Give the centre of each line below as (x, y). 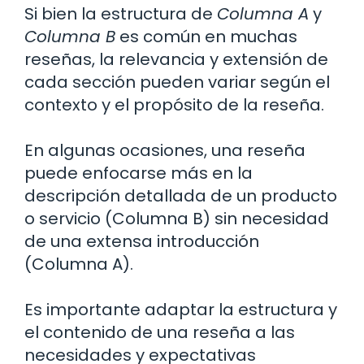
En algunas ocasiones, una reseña (165, 150)
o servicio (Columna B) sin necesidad (177, 218)
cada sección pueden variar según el (177, 82)
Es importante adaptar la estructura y (181, 309)
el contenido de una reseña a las (160, 332)
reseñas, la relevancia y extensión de (176, 59)
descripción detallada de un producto (181, 195)
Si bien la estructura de (121, 13)
